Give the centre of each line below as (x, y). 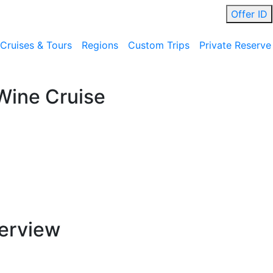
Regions (100, 45)
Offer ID (250, 14)
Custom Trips (159, 45)
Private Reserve (235, 45)
